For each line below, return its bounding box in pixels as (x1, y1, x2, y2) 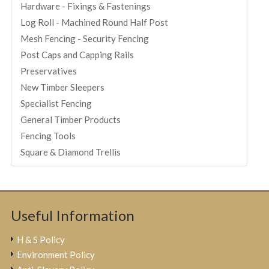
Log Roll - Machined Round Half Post (20, 16, 169, 28)
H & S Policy (17, 234, 65, 245)
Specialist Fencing (20, 97, 92, 109)
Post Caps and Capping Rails (20, 49, 134, 60)
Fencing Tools (20, 130, 76, 141)
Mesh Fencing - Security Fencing (20, 32, 150, 44)
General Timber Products (20, 113, 121, 125)
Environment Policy (17, 249, 95, 260)
